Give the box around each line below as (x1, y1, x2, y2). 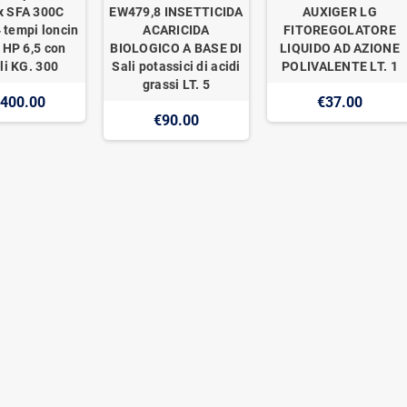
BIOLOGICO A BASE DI (110, 40, 243, 55)
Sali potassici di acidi (112, 58, 241, 74)
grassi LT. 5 (142, 76, 211, 92)
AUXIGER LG (303, 4, 377, 19)
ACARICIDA (143, 22, 210, 37)
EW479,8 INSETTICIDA (109, 4, 243, 19)
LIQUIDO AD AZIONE (280, 40, 400, 55)
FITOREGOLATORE (283, 22, 396, 37)
